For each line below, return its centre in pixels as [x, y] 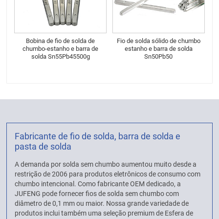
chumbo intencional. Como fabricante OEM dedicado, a [98, 184]
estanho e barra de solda [158, 48]
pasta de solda [43, 147]
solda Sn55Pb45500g [60, 56]
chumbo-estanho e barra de [61, 48]
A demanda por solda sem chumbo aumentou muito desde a [106, 164]
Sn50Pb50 [159, 56]
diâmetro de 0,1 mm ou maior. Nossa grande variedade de [102, 204]
